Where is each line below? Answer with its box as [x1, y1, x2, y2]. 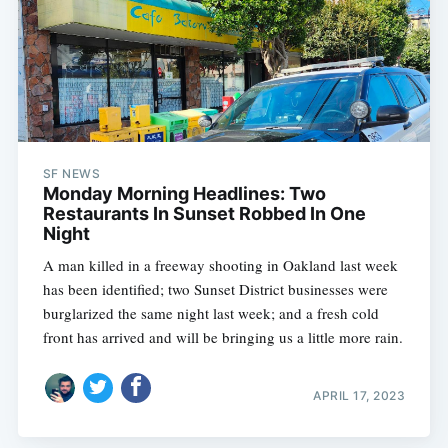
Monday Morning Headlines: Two [42, 182, 326, 204]
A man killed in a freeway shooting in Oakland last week [42, 254, 398, 275]
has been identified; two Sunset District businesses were [42, 278, 388, 299]
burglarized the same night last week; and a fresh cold [42, 302, 379, 323]
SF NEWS [42, 165, 101, 181]
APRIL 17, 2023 [313, 388, 406, 404]
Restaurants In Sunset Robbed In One [42, 202, 366, 224]
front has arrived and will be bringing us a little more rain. [42, 326, 403, 347]
